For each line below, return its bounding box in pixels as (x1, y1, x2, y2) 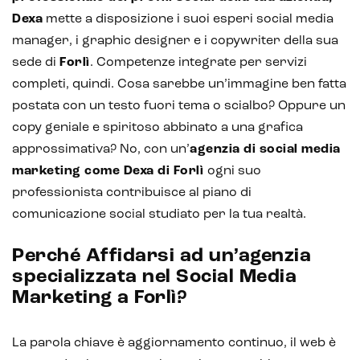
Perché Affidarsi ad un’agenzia (12, 246, 311, 266)
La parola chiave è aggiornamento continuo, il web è (12, 336, 336, 350)
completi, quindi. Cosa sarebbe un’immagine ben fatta (12, 77, 346, 91)
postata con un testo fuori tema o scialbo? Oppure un (12, 99, 346, 112)
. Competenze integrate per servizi (89, 55, 307, 69)
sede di (12, 55, 59, 69)
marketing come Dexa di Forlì (12, 164, 207, 178)
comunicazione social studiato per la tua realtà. (12, 207, 306, 221)
